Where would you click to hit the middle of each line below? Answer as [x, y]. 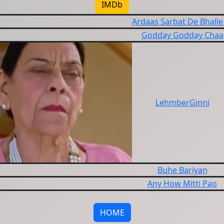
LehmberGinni [182, 102]
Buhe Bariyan [182, 170]
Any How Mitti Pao [182, 183]
